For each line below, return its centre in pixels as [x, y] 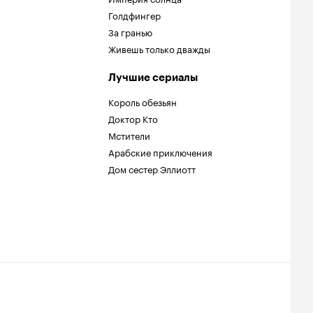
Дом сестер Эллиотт [152, 168]
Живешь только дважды [159, 48]
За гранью [130, 31]
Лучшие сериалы [153, 78]
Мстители [129, 135]
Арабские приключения [160, 152]
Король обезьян [143, 101]
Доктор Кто [133, 118]
